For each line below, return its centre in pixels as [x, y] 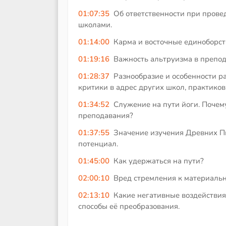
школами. [95, 24]
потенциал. [98, 144]
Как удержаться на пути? [158, 161]
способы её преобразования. [129, 206]
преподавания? [106, 115]
